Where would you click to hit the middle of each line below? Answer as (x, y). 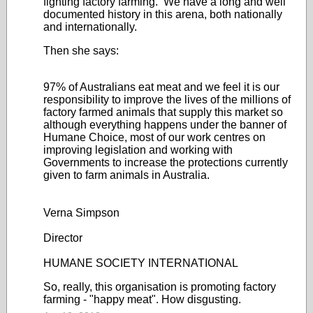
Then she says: (81, 51)
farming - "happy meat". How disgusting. (142, 299)
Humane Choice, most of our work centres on (154, 137)
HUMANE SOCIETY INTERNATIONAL (141, 263)
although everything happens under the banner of (165, 125)
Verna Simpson (81, 213)
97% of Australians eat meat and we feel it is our (161, 87)
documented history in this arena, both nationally (163, 14)
